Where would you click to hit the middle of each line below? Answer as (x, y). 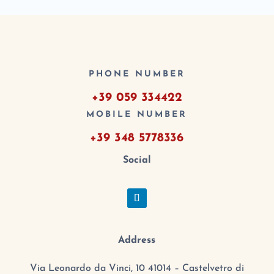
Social (137, 161)
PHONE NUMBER (137, 75)
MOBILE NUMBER (137, 115)
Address (137, 241)
